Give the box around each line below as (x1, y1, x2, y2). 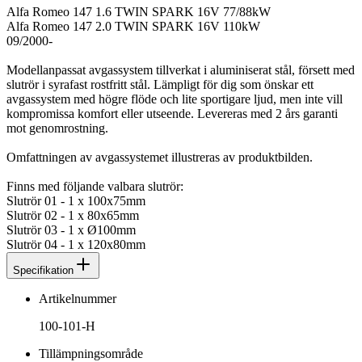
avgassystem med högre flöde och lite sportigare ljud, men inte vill (6, 91, 343, 106)
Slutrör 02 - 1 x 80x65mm (6, 208, 139, 222)
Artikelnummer (39, 291, 116, 305)
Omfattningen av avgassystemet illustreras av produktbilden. (6, 149, 313, 164)
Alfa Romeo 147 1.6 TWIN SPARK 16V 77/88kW (6, 4, 271, 19)
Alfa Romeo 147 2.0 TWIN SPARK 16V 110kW (6, 19, 260, 33)
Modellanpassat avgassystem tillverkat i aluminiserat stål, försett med (6, 62, 355, 77)
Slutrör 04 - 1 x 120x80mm (6, 237, 145, 251)
